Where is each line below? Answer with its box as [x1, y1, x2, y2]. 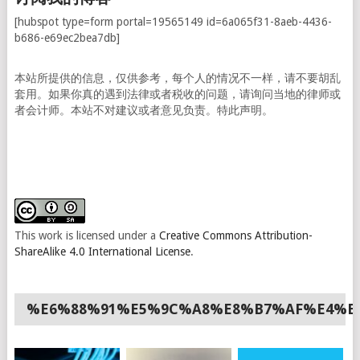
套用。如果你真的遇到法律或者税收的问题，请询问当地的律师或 [14, 87, 341, 100]
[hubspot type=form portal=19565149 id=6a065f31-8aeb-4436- [14, 14, 332, 28]
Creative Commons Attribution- [158, 228, 313, 242]
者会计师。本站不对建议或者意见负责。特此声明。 [14, 103, 273, 117]
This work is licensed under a [14, 228, 159, 242]
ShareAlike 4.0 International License [14, 244, 190, 258]
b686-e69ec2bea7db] [14, 31, 120, 44]
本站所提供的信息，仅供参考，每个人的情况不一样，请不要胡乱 [14, 71, 341, 84]
